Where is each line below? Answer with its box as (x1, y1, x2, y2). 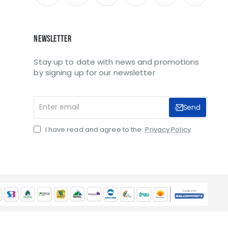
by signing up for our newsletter (34, 67, 155, 78)
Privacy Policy (145, 124, 191, 134)
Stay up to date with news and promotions (34, 56, 199, 67)
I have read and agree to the (43, 124, 144, 134)
